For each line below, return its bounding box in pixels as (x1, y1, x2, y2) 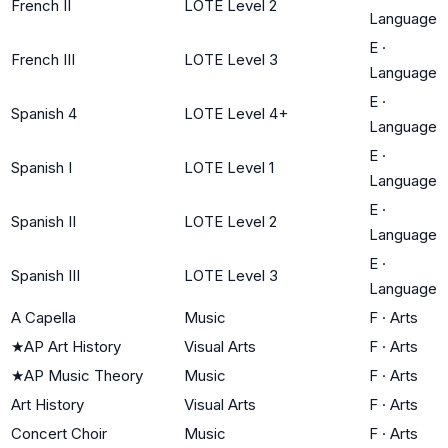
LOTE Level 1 (184, 157, 274, 177)
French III (11, 49, 75, 69)
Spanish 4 (11, 103, 77, 123)
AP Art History (24, 336, 121, 356)
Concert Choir (11, 423, 107, 443)
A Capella (11, 307, 76, 327)
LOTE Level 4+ (184, 103, 288, 123)
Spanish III (11, 265, 80, 285)
